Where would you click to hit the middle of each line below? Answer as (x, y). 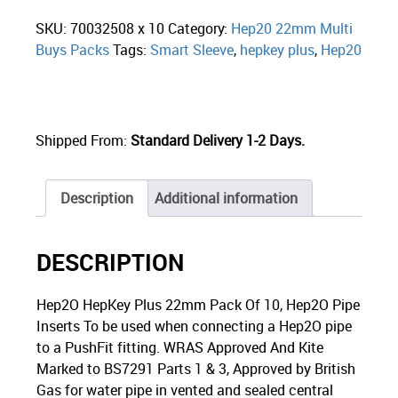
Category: (200, 29)
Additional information (227, 199)
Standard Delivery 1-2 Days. (216, 141)
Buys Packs (73, 50)
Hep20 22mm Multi (292, 29)
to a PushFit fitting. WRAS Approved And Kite (180, 348)
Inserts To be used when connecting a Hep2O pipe (195, 326)
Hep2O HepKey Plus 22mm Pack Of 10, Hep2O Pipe (199, 305)
